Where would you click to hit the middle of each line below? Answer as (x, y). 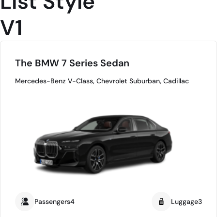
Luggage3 (186, 201)
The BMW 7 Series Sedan (72, 63)
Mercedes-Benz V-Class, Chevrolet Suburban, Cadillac (102, 81)
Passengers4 (54, 201)
